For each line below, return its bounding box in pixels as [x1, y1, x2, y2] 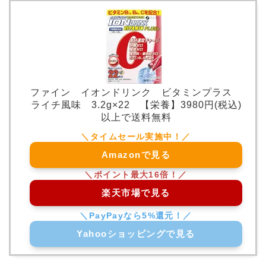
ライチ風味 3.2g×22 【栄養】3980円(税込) [30, 99, 242, 110]
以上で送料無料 [100, 112, 172, 122]
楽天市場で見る [102, 187, 170, 198]
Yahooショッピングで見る [77, 228, 195, 239]
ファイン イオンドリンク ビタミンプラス [30, 87, 242, 97]
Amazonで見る [102, 149, 170, 160]
